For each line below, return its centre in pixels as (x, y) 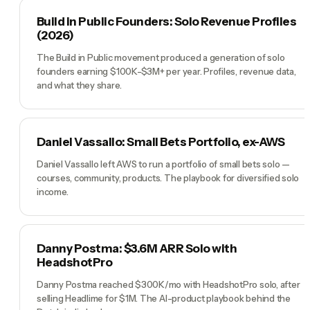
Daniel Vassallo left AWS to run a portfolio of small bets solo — (164, 164)
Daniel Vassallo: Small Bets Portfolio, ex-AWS (161, 142)
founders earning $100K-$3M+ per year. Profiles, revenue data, (166, 72)
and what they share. (79, 85)
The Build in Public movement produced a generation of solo (161, 58)
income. (53, 192)
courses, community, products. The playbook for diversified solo (168, 178)
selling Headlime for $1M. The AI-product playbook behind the (164, 299)
